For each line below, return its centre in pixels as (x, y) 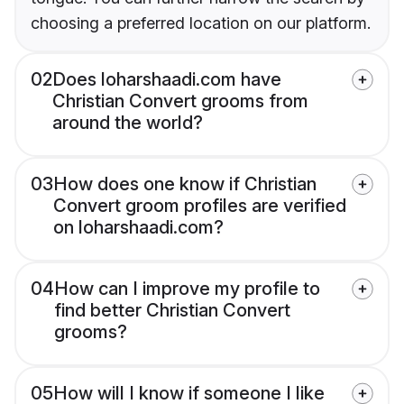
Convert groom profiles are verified (200, 206)
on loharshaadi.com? (138, 228)
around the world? (128, 123)
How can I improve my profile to (187, 289)
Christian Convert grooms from (180, 101)
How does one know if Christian (185, 184)
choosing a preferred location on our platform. (201, 23)
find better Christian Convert (172, 311)
